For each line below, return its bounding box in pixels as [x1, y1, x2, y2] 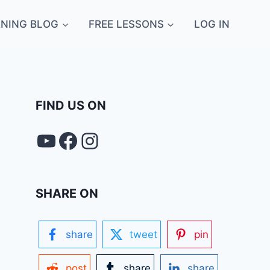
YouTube [35, 127, 123, 153]
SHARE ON [36, 186, 99, 201]
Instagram [78, 127, 181, 153]
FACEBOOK [57, 127, 171, 153]
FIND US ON [36, 98, 107, 113]
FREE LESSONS [89, 17, 165, 30]
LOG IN [193, 17, 230, 30]
